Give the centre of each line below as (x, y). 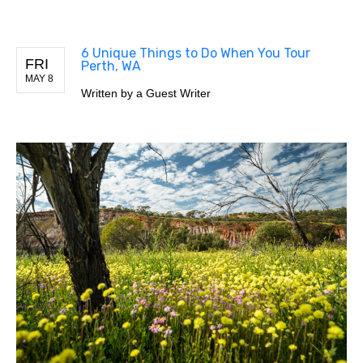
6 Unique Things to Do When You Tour (196, 53)
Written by (109, 93)
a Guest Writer (173, 93)
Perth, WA (111, 66)
